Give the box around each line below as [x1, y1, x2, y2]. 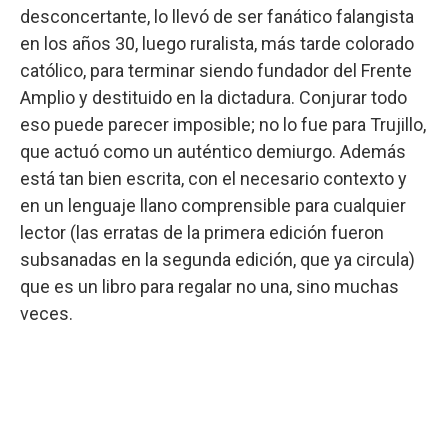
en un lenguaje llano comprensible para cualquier [20, 194, 406, 216]
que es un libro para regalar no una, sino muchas [20, 275, 399, 297]
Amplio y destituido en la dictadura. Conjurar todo [20, 86, 407, 108]
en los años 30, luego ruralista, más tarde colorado [20, 32, 414, 54]
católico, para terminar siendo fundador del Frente [20, 59, 412, 81]
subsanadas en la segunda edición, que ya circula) [20, 248, 415, 270]
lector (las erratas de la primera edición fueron [20, 221, 384, 243]
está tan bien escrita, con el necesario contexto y [20, 167, 407, 189]
